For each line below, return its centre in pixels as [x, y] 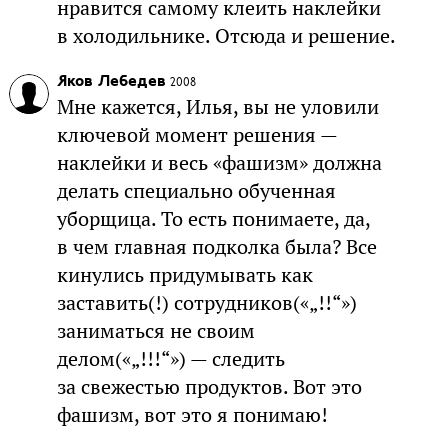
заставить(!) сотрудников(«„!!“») [206, 302]
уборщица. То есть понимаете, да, [213, 218]
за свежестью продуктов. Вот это [209, 386]
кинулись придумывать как [184, 274]
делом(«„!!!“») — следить [170, 358]
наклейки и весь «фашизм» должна [219, 162]
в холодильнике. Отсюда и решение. [226, 35]
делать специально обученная [196, 190]
